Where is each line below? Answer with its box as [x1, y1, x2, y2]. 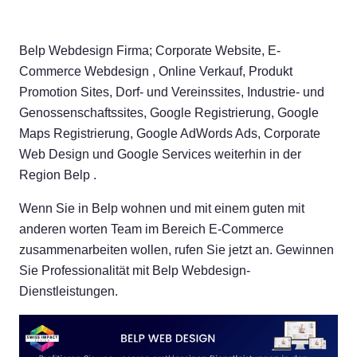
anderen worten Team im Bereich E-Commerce [19, 222, 284, 237]
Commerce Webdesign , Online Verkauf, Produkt [19, 65, 292, 79]
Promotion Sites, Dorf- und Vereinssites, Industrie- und [19, 85, 324, 100]
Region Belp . [19, 168, 96, 182]
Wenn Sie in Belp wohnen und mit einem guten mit [19, 202, 304, 216]
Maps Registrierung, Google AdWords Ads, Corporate [19, 127, 320, 141]
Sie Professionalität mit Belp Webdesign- [19, 264, 250, 278]
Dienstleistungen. [19, 284, 118, 299]
